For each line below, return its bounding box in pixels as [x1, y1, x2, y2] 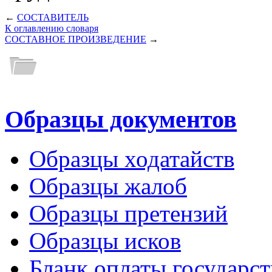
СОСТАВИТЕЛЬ [17, 12, 89, 23]
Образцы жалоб [29, 172, 187, 199]
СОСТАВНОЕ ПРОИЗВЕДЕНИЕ [5, 34, 146, 45]
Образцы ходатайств [29, 145, 234, 172]
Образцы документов [5, 106, 237, 134]
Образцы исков [29, 227, 181, 254]
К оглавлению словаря [5, 23, 98, 34]
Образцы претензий [29, 200, 228, 226]
